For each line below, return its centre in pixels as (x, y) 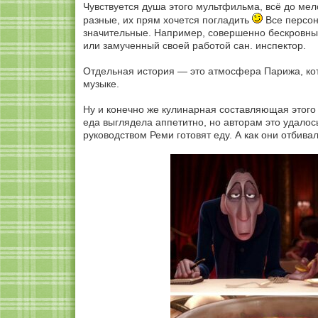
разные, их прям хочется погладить (168, 20)
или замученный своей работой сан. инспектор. (194, 45)
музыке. (101, 84)
